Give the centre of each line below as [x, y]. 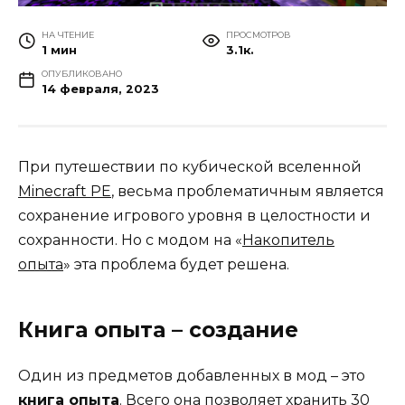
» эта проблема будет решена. [176, 265]
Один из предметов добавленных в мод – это [192, 376]
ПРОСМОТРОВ [258, 35]
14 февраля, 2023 [100, 89]
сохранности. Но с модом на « [130, 240]
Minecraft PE [65, 192]
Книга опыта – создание [158, 330]
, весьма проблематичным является [248, 192]
